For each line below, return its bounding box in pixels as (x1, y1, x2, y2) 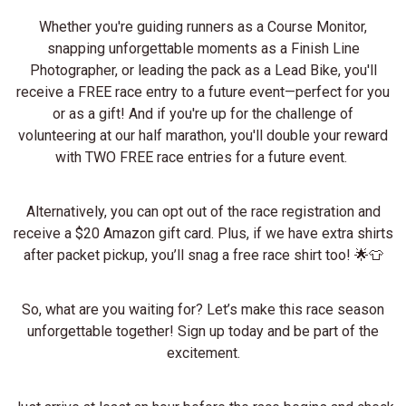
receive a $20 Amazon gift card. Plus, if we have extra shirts (13, 224, 393, 242)
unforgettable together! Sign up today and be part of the (27, 322, 379, 340)
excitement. (166, 343, 240, 362)
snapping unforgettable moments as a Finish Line (46, 39, 360, 57)
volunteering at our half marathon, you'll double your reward (18, 126, 388, 144)
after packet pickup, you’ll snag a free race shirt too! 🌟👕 (23, 246, 383, 264)
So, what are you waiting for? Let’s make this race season (22, 300, 384, 318)
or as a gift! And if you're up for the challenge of (53, 104, 353, 122)
